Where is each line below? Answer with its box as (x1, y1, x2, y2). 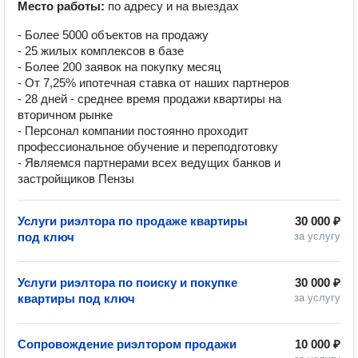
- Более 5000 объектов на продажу (18, 28, 209, 42)
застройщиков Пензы (18, 172, 134, 185)
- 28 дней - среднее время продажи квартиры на (18, 92, 281, 105)
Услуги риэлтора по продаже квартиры (18, 214, 248, 228)
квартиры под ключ (18, 292, 135, 305)
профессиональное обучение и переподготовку (18, 140, 278, 153)
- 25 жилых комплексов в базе (18, 44, 184, 58)
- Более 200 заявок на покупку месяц (18, 60, 221, 74)
